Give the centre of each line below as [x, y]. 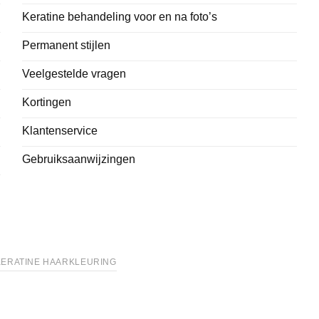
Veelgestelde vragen [74, 74]
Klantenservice [59, 131]
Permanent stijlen [66, 46]
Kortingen [46, 103]
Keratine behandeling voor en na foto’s [119, 17]
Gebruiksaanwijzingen [78, 159]
